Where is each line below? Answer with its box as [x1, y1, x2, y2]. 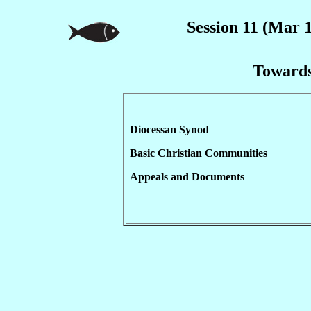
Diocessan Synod [130, 124, 209, 135]
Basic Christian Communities [130, 147, 267, 159]
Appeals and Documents [130, 171, 244, 183]
